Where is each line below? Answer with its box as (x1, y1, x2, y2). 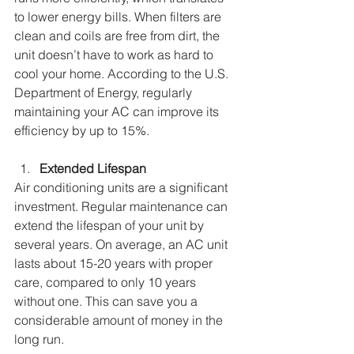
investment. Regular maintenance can (14, 198, 231, 214)
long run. (14, 330, 64, 347)
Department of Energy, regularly (14, 84, 195, 100)
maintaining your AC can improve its (14, 103, 222, 119)
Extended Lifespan (40, 160, 146, 176)
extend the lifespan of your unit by (14, 217, 207, 233)
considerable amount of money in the (14, 311, 226, 328)
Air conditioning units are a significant (14, 179, 231, 195)
